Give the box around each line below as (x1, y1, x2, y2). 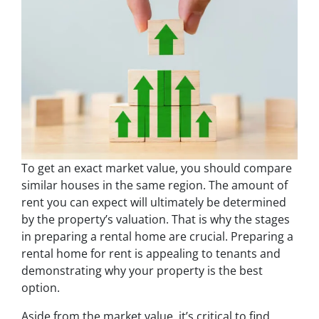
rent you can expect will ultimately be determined (21, 194, 286, 211)
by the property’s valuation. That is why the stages (21, 211, 290, 228)
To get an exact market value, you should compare (21, 160, 292, 177)
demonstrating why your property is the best (21, 263, 263, 279)
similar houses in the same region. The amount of (21, 177, 288, 194)
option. (21, 280, 60, 296)
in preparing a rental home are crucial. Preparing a (21, 229, 293, 245)
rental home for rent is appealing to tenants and (21, 246, 281, 262)
